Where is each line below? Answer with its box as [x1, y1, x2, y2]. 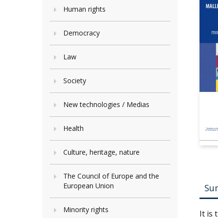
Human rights [63, 4, 106, 14]
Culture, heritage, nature [63, 147, 140, 157]
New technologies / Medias [63, 100, 149, 109]
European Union [63, 181, 114, 190]
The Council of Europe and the [63, 171, 159, 181]
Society [63, 76, 86, 85]
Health [63, 124, 84, 133]
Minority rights [63, 205, 109, 214]
